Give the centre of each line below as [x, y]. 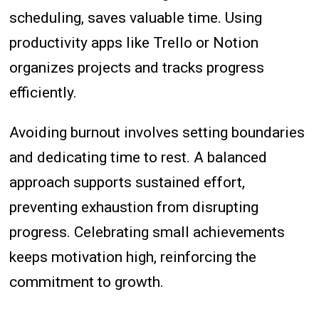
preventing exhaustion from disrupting [134, 207]
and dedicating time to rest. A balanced [138, 157]
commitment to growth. [87, 282]
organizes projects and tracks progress [137, 67]
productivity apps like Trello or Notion [134, 42]
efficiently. [43, 92]
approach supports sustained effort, [127, 182]
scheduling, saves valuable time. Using [136, 17]
